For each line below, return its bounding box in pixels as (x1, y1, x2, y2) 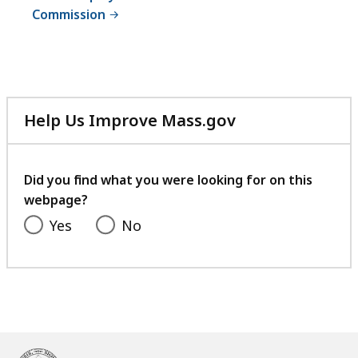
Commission (32, 6, 109, 24)
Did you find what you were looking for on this (24, 171, 312, 189)
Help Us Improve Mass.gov (24, 109, 236, 132)
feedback (235, 166, 309, 189)
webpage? (24, 191, 88, 209)
